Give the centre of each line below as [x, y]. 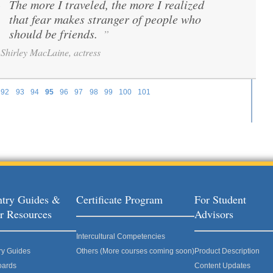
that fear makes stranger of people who [105, 19]
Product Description [227, 251]
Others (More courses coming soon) [135, 251]
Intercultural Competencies [121, 236]
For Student [220, 199]
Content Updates [222, 266]
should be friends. [55, 34]
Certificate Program [119, 199]
